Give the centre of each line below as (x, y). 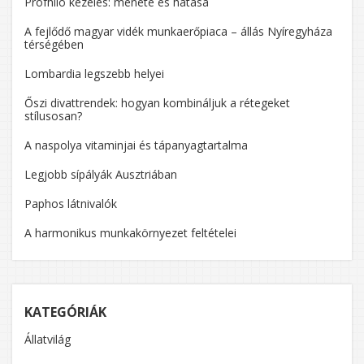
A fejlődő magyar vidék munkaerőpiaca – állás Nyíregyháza (178, 31)
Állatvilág (48, 339)
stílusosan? (53, 115)
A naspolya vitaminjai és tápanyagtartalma (136, 145)
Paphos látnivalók (71, 203)
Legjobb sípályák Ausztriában (101, 174)
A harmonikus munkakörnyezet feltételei (130, 232)
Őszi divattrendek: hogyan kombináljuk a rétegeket (157, 102)
